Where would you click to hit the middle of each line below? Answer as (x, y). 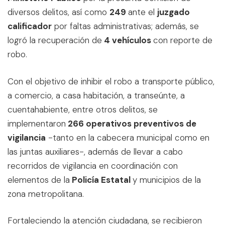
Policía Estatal (101, 180)
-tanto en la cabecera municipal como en (128, 137)
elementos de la (39, 180)
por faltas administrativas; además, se (125, 26)
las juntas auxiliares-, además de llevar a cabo (95, 151)
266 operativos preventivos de (131, 123)
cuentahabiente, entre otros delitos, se (83, 109)
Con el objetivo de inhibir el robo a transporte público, (111, 81)
